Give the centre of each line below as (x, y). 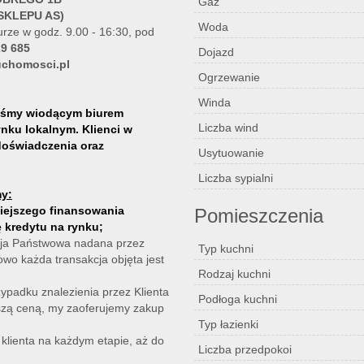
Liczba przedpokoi (245, 349)
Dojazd (216, 52)
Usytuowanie (231, 153)
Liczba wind (228, 128)
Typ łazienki (228, 324)
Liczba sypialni (236, 178)
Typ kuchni (226, 249)
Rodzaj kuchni (234, 274)
